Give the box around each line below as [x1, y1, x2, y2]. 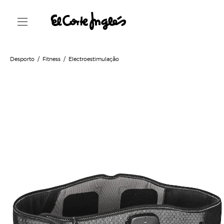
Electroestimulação [68, 54, 119, 62]
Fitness [42, 54, 60, 62]
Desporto [10, 54, 34, 62]
